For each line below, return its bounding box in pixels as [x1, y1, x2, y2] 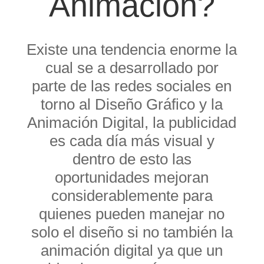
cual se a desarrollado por [45, 58, 219, 77]
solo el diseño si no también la [31, 223, 233, 241]
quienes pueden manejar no [39, 204, 225, 223]
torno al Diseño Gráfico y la [41, 95, 223, 113]
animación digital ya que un [41, 241, 223, 259]
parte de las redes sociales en [32, 77, 232, 95]
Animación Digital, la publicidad [27, 113, 237, 131]
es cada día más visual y [49, 131, 214, 150]
